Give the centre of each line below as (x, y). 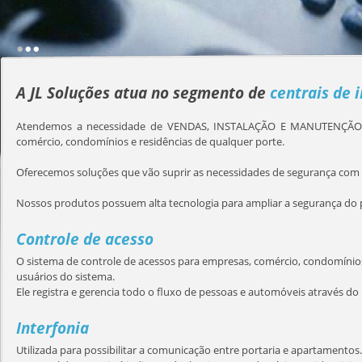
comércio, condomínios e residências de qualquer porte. (150, 141)
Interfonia (53, 328)
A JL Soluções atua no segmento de (143, 93)
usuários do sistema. (65, 276)
